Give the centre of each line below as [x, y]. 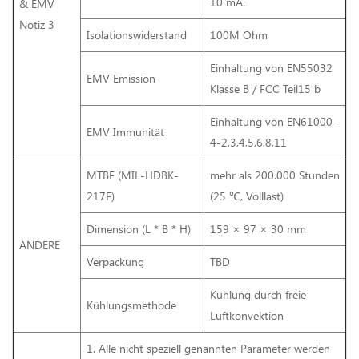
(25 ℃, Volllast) [247, 196]
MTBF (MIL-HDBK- [133, 175]
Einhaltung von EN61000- [274, 121]
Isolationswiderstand [137, 34]
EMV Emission [121, 78]
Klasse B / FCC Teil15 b [265, 88]
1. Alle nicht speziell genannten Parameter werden [208, 348]
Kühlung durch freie [258, 294]
